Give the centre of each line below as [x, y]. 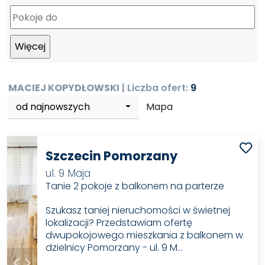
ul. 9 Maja [68, 174]
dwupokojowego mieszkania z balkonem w [145, 235]
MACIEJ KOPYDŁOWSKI [64, 88]
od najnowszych [53, 107]
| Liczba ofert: [155, 88]
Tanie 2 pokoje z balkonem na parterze [135, 186]
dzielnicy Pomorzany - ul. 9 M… [114, 248]
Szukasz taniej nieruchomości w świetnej [138, 211]
